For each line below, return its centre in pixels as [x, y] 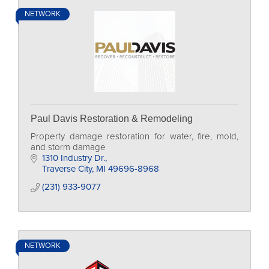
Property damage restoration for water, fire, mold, [134, 136]
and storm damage [68, 147]
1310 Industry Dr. [73, 158]
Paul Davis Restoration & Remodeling [112, 119]
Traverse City [67, 169]
